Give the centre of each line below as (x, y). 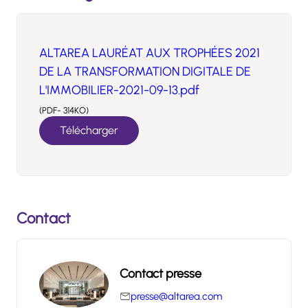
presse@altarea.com (177, 297)
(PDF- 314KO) (64, 110)
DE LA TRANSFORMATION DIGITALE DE (145, 71)
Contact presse (160, 274)
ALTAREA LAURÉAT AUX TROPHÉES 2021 (150, 53)
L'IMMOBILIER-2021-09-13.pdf (119, 90)
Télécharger (89, 130)
